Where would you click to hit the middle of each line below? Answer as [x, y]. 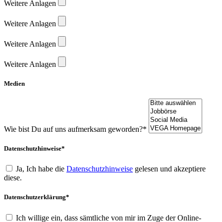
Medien [14, 83]
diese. [13, 178]
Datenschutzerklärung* [37, 197]
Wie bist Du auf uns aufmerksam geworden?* [75, 129]
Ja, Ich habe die [41, 169]
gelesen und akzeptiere [169, 169]
